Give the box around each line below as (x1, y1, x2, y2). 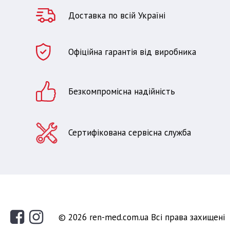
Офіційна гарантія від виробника (68, 46, 196, 57)
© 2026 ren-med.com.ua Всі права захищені (59, 211, 225, 223)
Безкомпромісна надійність (68, 86, 175, 97)
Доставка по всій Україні (68, 10, 165, 21)
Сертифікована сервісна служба (68, 127, 191, 138)
